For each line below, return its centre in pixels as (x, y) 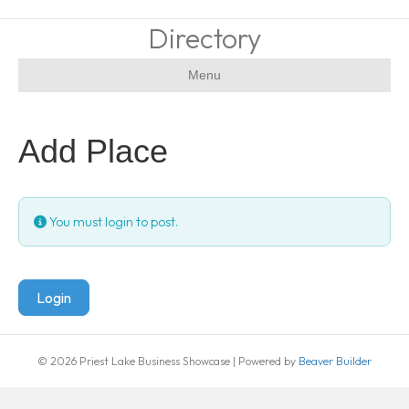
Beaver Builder (335, 362)
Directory (204, 38)
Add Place (93, 151)
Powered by (268, 362)
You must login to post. (112, 222)
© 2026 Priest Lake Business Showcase (134, 362)
